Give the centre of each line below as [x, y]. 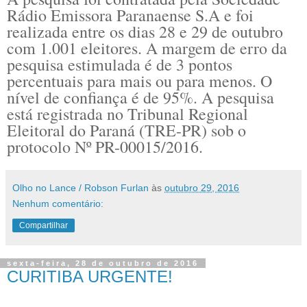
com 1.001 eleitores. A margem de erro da [147, 48]
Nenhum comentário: [58, 204]
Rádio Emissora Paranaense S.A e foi [130, 15]
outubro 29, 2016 [202, 188]
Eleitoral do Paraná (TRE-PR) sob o [126, 131]
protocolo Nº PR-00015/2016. [105, 147]
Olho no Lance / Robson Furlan [81, 188]
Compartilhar [44, 226]
